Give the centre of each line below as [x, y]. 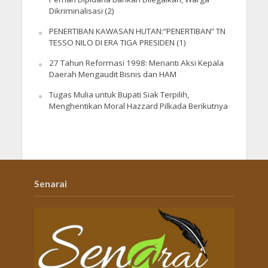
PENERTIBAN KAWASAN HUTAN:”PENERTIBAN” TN [137, 31]
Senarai [50, 184]
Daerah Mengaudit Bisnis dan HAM [112, 74]
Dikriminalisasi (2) [81, 11]
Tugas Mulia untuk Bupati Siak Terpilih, [119, 95]
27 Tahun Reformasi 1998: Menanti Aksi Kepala [136, 63]
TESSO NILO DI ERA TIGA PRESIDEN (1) [117, 43]
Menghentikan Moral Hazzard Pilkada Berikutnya [138, 106]
